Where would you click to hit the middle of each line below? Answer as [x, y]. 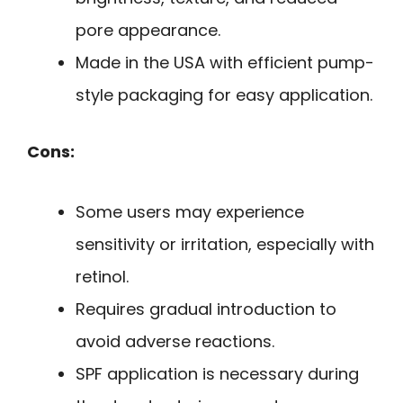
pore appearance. [148, 31]
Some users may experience [190, 211]
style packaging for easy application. [224, 95]
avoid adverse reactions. [175, 341]
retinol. [102, 276]
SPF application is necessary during [217, 373]
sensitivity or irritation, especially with [225, 244]
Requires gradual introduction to [206, 309]
